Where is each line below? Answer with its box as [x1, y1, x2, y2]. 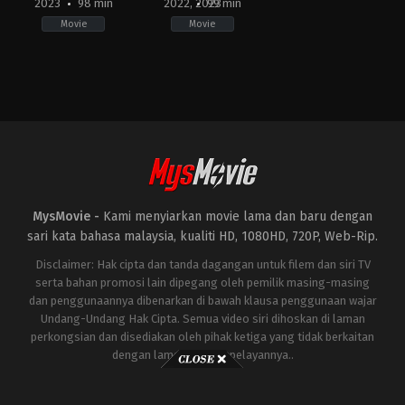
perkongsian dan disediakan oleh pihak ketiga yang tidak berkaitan [31, 329, 374, 344]
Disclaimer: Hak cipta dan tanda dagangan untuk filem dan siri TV [34, 257, 371, 271]
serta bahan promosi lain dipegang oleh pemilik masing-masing [35, 275, 370, 289]
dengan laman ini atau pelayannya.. [111, 347, 294, 362]
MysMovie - [33, 208, 103, 224]
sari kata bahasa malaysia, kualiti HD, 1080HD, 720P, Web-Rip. [27, 228, 378, 244]
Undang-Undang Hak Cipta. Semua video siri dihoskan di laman [40, 311, 365, 325]
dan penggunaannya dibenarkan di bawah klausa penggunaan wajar [28, 293, 377, 307]
